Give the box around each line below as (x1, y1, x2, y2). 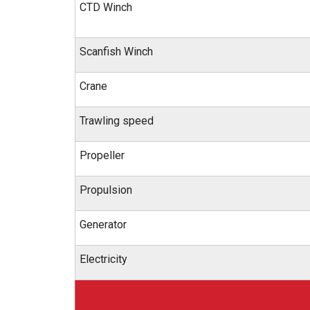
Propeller (80, 149, 125, 162)
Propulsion (80, 183, 132, 197)
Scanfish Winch (80, 45, 153, 58)
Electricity (80, 253, 127, 266)
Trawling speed (80, 114, 154, 127)
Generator (80, 218, 127, 231)
